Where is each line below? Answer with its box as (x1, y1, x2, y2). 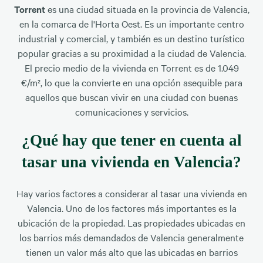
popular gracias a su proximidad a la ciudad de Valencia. (17, 46, 246, 59)
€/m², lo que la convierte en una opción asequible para (21, 75, 242, 89)
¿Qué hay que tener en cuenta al (21, 131, 242, 149)
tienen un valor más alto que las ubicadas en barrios (25, 245, 238, 259)
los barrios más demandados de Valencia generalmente (19, 231, 244, 244)
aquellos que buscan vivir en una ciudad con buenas (25, 90, 238, 103)
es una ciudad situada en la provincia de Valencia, (45, 2, 249, 15)
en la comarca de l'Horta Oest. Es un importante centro (19, 16, 244, 30)
